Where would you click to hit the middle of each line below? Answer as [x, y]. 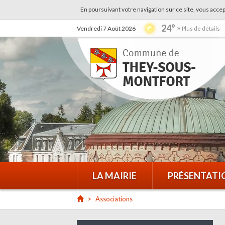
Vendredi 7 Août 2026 [106, 28]
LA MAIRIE [114, 176]
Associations [114, 199]
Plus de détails [201, 28]
